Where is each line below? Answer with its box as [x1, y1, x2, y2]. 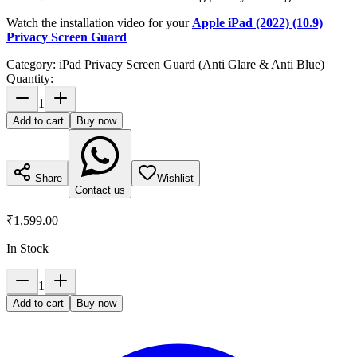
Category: [6, 57, 59, 71]
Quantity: [6, 71, 53, 85]
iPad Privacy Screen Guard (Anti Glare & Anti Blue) [59, 57, 324, 71]
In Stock [6, 241, 49, 255]
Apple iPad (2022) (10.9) [192, 15, 323, 29]
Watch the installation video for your [6, 15, 192, 29]
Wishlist [157, 171, 194, 184]
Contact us [75, 183, 125, 196]
